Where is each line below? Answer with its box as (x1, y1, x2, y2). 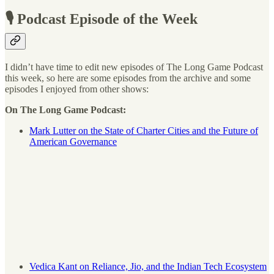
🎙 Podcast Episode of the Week (5, 11, 198, 28)
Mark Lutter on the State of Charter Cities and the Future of (29, 125, 258, 136)
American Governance (29, 136, 117, 147)
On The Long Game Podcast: (5, 105, 126, 116)
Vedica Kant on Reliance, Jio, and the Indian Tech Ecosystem (29, 261, 267, 272)
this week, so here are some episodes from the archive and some (5, 73, 251, 84)
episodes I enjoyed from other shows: (5, 84, 149, 95)
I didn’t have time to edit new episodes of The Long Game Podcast (5, 62, 263, 73)
